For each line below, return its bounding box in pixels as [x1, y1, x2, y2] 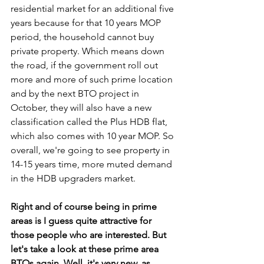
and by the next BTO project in [11, 88, 141, 99]
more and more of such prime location [11, 74, 175, 85]
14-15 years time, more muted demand [11, 159, 174, 170]
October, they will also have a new [11, 102, 154, 113]
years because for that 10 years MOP [11, 17, 163, 28]
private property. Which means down [11, 45, 167, 57]
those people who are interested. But [11, 229, 169, 240]
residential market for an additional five [11, 3, 176, 14]
